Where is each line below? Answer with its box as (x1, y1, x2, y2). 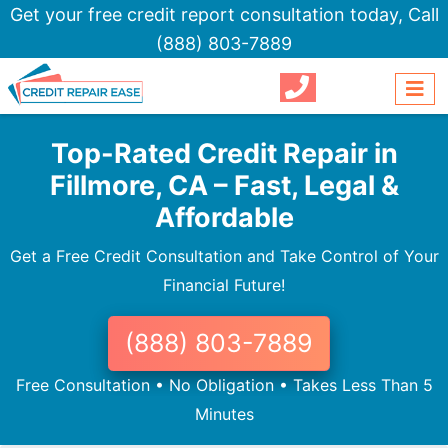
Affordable (154, 201, 294, 235)
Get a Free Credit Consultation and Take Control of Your (9, 246, 439, 267)
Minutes (194, 404, 254, 425)
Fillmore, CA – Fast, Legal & (49, 169, 399, 203)
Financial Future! (163, 275, 285, 296)
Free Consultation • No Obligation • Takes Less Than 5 (15, 375, 433, 396)
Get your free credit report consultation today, (9, 4, 408, 25)
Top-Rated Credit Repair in (50, 137, 398, 171)
